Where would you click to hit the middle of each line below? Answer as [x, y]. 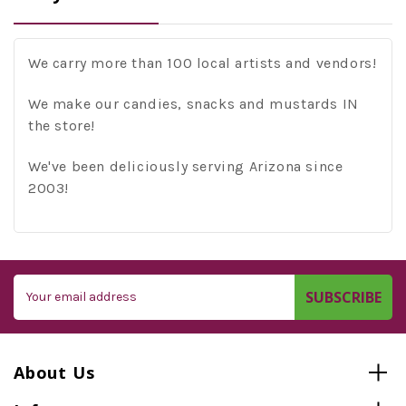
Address [40, 303]
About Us [54, 372]
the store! [62, 125]
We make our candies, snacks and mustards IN [193, 103]
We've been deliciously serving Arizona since [186, 166]
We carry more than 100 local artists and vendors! [203, 63]
